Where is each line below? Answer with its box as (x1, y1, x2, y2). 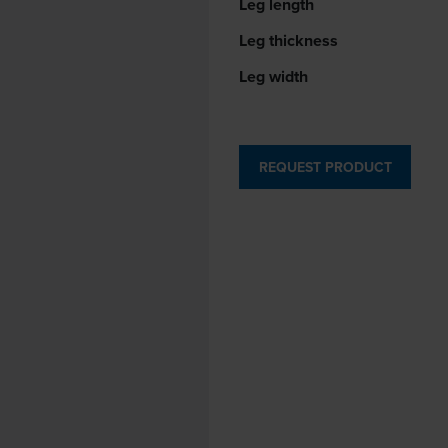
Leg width (239, 65, 308, 88)
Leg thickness (239, 29, 338, 52)
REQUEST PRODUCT (258, 156, 392, 177)
